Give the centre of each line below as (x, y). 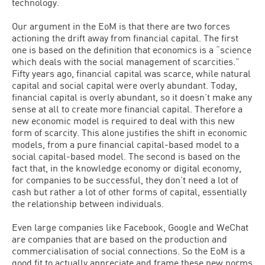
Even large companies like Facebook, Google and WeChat (130, 227)
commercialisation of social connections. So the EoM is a (128, 251)
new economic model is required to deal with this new (123, 120)
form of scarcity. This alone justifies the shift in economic (130, 132)
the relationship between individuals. (88, 203)
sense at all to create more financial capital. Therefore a (127, 109)
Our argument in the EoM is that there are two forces (121, 26)
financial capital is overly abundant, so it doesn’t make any (132, 97)
